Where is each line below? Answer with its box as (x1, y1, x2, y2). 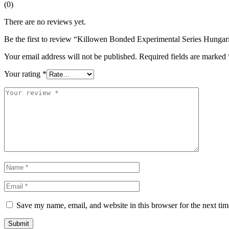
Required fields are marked (139, 52, 228, 61)
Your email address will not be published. (4, 52, 137, 61)
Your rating (4, 70, 42, 79)
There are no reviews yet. (4, 17, 86, 27)
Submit (8, 220, 29, 228)
